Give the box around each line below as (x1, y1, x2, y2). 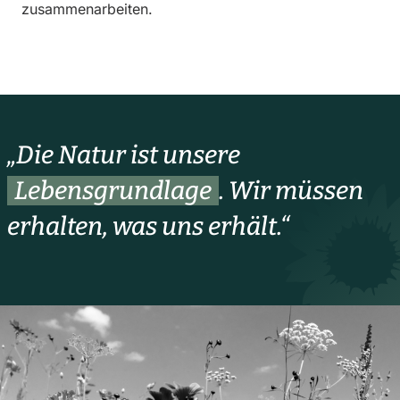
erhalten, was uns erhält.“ (7, 212, 289, 242)
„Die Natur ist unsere (7, 140, 240, 171)
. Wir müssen (219, 176, 363, 206)
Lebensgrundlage (14, 176, 212, 206)
